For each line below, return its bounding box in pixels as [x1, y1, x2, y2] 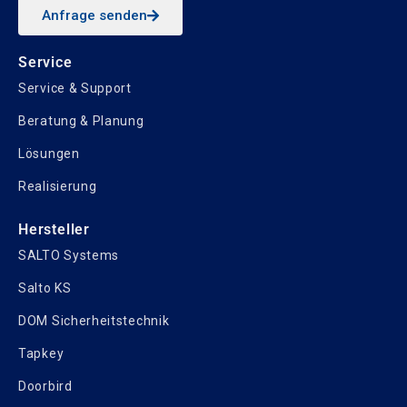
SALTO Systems [18, 248, 120, 263]
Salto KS [18, 281, 72, 295]
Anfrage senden [42, 7, 147, 24]
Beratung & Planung [18, 114, 144, 128]
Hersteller [18, 221, 90, 238]
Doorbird [18, 379, 73, 393]
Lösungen [18, 146, 80, 161]
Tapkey [18, 346, 65, 361]
